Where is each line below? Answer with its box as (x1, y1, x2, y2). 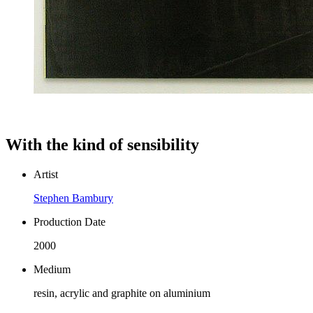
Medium (34, 263, 71, 275)
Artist (34, 168, 58, 180)
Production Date (34, 215, 105, 228)
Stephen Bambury (34, 191, 113, 204)
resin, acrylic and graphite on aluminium (34, 286, 210, 299)
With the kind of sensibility (6, 135, 199, 154)
